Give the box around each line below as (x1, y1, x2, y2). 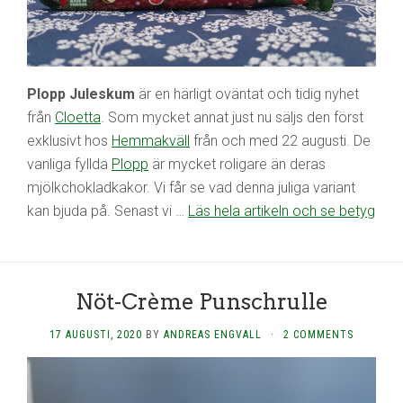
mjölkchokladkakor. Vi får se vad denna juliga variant (27, 178, 355, 196)
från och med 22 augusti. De (190, 131, 371, 149)
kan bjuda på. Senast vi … (27, 201, 188, 219)
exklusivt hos (27, 131, 112, 149)
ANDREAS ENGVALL (164, 327, 262, 341)
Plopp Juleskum (27, 85, 135, 103)
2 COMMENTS (283, 327, 354, 341)
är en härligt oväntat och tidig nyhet (135, 85, 359, 103)
